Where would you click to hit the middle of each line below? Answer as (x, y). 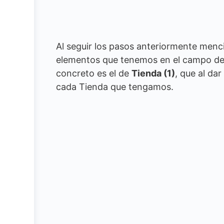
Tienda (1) (153, 73)
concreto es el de (94, 73)
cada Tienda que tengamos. (115, 87)
